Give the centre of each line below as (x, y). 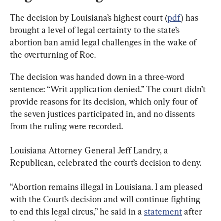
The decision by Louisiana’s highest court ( (89, 17)
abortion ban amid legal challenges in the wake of (104, 42)
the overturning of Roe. (53, 54)
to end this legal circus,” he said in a (77, 211)
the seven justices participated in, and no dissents (103, 113)
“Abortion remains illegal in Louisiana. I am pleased (107, 186)
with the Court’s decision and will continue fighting (106, 199)
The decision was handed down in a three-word (98, 76)
